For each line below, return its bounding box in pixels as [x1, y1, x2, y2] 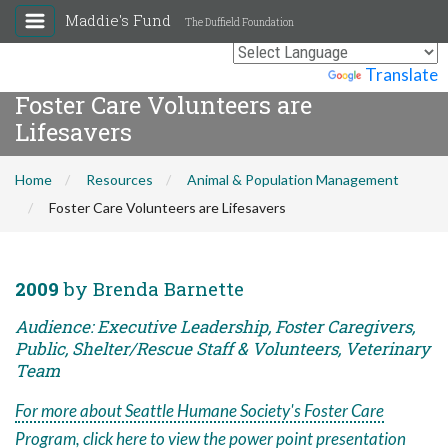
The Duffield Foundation [185, 16, 294, 29]
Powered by [235, 64, 328, 85]
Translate [365, 64, 438, 85]
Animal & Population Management [187, 171, 399, 188]
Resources [86, 171, 153, 188]
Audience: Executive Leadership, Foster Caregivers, [15, 315, 415, 338]
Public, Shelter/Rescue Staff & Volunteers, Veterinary [15, 337, 430, 360]
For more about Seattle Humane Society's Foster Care [15, 400, 384, 421]
